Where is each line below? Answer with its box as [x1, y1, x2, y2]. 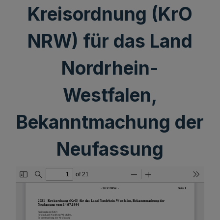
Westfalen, [63, 84, 157, 106]
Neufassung [56, 138, 164, 160]
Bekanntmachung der [16, 111, 204, 133]
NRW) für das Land [27, 30, 192, 52]
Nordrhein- [61, 57, 159, 79]
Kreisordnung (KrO [27, 3, 192, 25]
